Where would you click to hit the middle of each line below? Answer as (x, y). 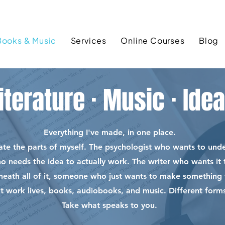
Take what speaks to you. (109, 205)
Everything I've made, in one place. (109, 132)
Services (88, 40)
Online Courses (153, 40)
